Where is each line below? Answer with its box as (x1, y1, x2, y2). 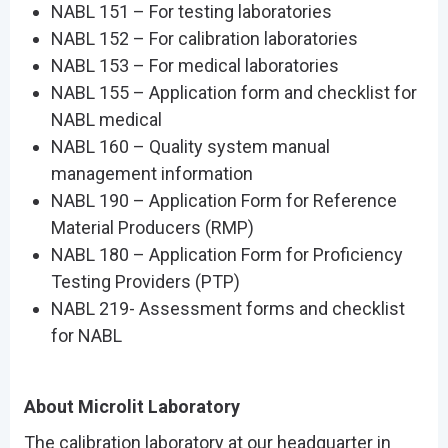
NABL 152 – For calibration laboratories (50, 28, 358, 50)
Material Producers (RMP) (50, 217, 254, 239)
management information (50, 163, 253, 185)
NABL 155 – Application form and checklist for (50, 82, 417, 104)
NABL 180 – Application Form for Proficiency (50, 244, 403, 266)
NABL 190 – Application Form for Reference (50, 190, 397, 212)
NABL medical (50, 109, 162, 131)
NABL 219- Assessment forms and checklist (50, 298, 405, 320)
